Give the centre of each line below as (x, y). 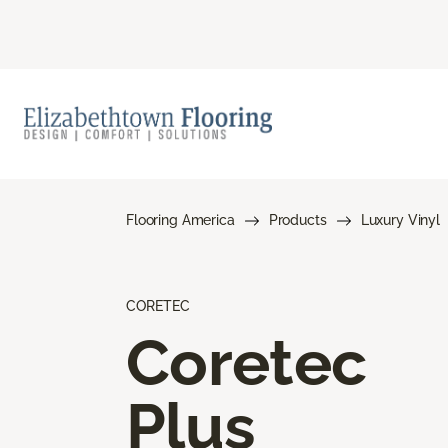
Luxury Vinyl (400, 219)
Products (297, 219)
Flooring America (180, 219)
